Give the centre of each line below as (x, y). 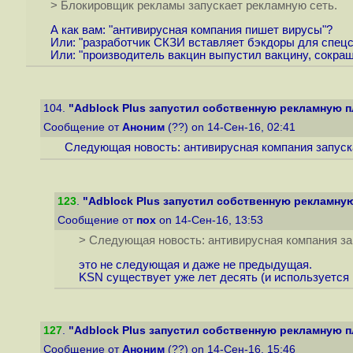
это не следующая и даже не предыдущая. (195, 265)
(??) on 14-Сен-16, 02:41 (232, 127)
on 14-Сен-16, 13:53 (211, 220)
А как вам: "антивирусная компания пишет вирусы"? (191, 30)
